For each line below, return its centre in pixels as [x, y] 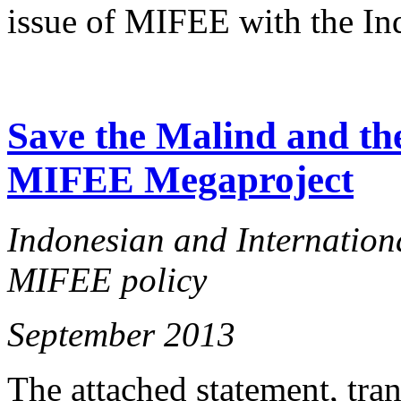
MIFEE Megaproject [180, 179]
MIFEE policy [107, 279]
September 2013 [121, 334]
